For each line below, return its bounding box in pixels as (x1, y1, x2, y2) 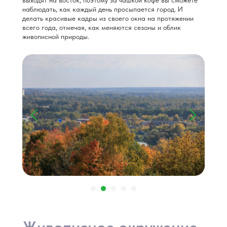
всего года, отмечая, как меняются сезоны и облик (22, 23, 181, 31)
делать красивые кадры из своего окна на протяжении (22, 14, 194, 22)
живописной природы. (22, 32, 89, 41)
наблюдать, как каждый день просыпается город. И (22, 5, 183, 13)
